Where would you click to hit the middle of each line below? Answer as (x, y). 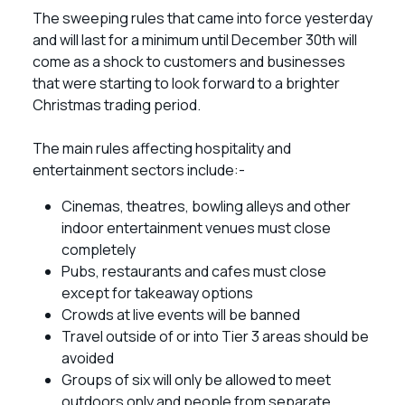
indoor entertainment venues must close (196, 228)
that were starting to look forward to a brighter (186, 83)
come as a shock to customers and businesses (189, 61)
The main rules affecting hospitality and (162, 148)
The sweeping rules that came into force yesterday (202, 18)
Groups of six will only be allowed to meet (196, 380)
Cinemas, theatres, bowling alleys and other (206, 206)
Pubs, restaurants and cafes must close (194, 271)
